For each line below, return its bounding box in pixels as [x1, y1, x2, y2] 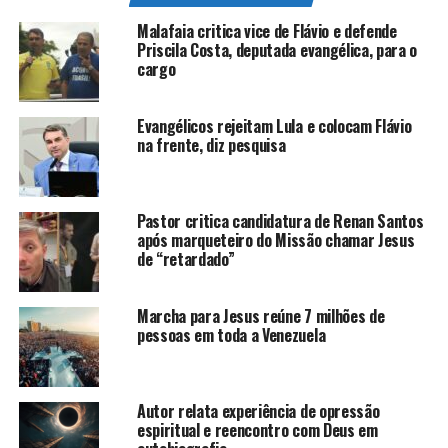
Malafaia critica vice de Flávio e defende [136, 18, 397, 43]
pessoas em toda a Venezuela [136, 322, 326, 347]
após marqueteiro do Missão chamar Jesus [136, 227, 415, 252]
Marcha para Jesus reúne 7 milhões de [136, 303, 385, 328]
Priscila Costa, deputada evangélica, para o [136, 37, 418, 62]
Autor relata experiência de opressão [136, 398, 380, 423]
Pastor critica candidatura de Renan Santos [136, 208, 424, 233]
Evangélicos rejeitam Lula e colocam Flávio [136, 113, 412, 138]
